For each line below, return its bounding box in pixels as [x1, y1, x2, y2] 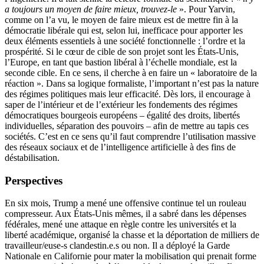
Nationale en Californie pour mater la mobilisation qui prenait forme [5, 251, 256, 262]
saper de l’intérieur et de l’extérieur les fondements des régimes [5, 99, 237, 110]
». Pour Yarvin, [177, 4, 235, 14]
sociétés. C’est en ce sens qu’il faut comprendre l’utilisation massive [5, 131, 256, 141]
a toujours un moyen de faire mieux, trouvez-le [5, 4, 177, 14]
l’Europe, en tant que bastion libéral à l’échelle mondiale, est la [5, 57, 237, 67]
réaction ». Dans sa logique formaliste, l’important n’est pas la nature [5, 78, 259, 88]
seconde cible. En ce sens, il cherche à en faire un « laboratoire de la [5, 67, 257, 78]
